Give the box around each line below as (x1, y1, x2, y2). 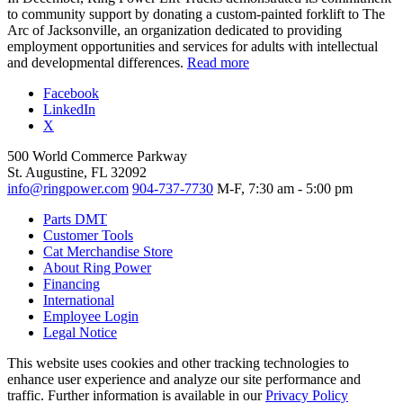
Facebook (43, 85, 99, 102)
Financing (43, 276, 100, 292)
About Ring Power (43, 260, 151, 276)
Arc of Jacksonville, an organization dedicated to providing (7, 22, 342, 39)
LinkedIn (43, 102, 95, 118)
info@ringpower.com (7, 181, 129, 197)
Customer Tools (43, 228, 133, 244)
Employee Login (43, 309, 139, 325)
